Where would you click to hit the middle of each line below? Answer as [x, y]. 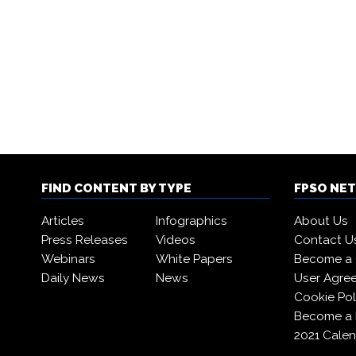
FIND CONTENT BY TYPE [116, 188]
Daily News [73, 278]
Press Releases [85, 240]
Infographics [191, 221]
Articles [63, 221]
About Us [321, 221]
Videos [175, 240]
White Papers [194, 259]
